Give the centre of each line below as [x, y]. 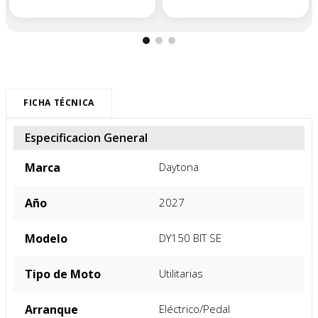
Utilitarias [181, 273]
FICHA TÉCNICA [59, 102]
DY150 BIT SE [190, 237]
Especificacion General [86, 137]
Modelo [46, 238]
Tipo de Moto [63, 274]
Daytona [179, 166]
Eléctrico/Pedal [194, 308]
